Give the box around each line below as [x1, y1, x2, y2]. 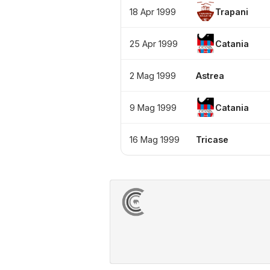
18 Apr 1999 [130, 6, 176, 17]
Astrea [196, 70, 224, 81]
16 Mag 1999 [130, 134, 180, 145]
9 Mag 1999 [130, 102, 177, 113]
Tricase [196, 134, 228, 145]
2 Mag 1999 [130, 70, 176, 81]
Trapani [215, 6, 248, 17]
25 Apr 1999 [130, 38, 178, 49]
